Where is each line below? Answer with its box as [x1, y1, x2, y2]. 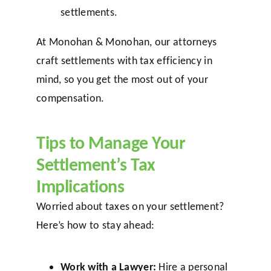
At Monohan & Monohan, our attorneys [36, 34, 217, 48]
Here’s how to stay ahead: [36, 218, 155, 232]
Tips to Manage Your [36, 131, 186, 154]
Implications [36, 174, 125, 197]
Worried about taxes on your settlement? [36, 199, 224, 213]
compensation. [36, 91, 105, 105]
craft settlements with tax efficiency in [36, 53, 212, 67]
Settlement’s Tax [36, 152, 155, 175]
